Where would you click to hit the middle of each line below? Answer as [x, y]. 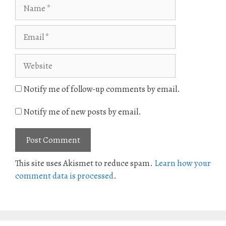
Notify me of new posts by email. [82, 112]
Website [29, 60]
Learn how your [183, 163]
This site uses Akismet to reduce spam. [85, 163]
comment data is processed [64, 176]
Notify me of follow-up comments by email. [102, 89]
